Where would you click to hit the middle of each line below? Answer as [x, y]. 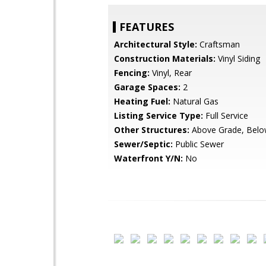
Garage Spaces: [147, 87]
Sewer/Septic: [143, 144]
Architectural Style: [156, 44]
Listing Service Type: [159, 115]
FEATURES [147, 27]
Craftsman [218, 44]
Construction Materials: [165, 58]
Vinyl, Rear [171, 73]
